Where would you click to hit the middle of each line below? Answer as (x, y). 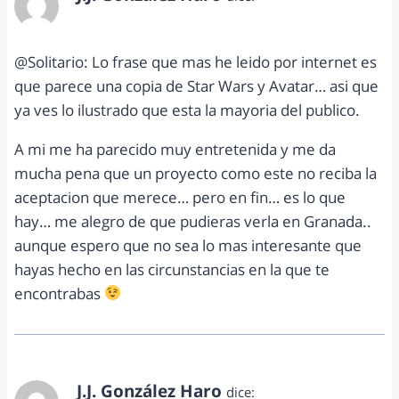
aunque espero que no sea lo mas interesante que (188, 245)
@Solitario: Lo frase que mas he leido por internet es (195, 61)
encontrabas (59, 293)
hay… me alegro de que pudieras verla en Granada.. (193, 221)
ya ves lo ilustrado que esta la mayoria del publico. (187, 110)
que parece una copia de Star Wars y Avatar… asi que (196, 85)
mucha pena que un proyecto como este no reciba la (195, 173)
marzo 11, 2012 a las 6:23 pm (163, 14)
